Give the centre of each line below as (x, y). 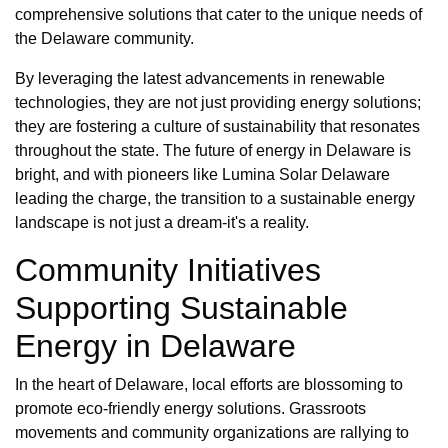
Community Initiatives (168, 270)
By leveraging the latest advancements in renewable (200, 79)
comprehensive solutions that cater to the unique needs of (218, 15)
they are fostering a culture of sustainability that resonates (217, 127)
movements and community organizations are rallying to (212, 433)
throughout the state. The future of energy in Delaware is (213, 151)
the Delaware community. (104, 39)
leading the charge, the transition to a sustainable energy (215, 199)
